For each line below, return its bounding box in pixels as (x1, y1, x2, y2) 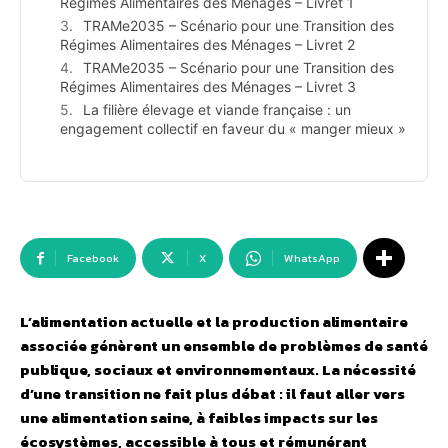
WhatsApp (284, 250, 340, 267)
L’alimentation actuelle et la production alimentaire (20, 310, 408, 334)
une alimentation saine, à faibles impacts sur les (20, 406, 378, 430)
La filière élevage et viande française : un (83, 101, 351, 119)
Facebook (67, 250, 119, 267)
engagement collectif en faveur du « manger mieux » (60, 120, 406, 138)
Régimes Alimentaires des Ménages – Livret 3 (60, 78, 356, 96)
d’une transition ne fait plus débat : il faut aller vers (20, 382, 405, 406)
